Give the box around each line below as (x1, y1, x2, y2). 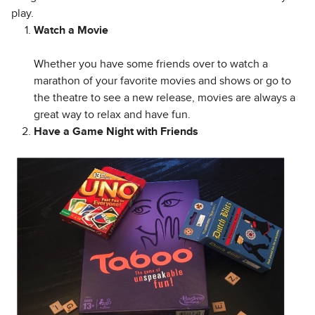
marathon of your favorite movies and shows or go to (34, 75, 291, 87)
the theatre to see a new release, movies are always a (34, 92, 295, 104)
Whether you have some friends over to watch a (34, 58, 268, 70)
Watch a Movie (34, 25, 108, 37)
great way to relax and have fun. (34, 109, 191, 121)
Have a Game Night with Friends (34, 126, 198, 138)
